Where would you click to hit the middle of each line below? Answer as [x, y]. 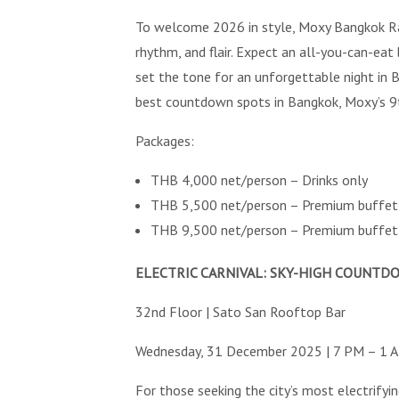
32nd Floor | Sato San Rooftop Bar [240, 312]
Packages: [165, 141]
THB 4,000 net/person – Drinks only [259, 180]
